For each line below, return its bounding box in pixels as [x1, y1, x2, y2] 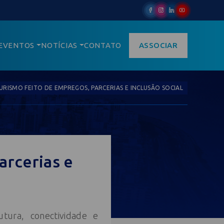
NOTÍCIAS [41, 41, 78, 49]
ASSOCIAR [139, 41, 177, 49]
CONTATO [83, 41, 122, 49]
